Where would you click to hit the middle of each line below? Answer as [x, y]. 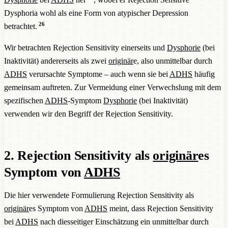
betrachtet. [21, 26]
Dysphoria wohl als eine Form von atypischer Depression [96, 13]
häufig [204, 74]
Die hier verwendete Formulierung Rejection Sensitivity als [99, 195]
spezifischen [24, 100]
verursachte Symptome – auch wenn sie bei [98, 74]
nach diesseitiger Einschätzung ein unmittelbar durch [123, 221]
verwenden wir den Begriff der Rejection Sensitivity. [89, 113]
